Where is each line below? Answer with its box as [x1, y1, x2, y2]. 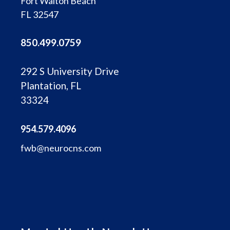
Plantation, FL [21, 80, 81, 91]
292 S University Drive [21, 65, 119, 77]
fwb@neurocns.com [21, 142, 101, 154]
